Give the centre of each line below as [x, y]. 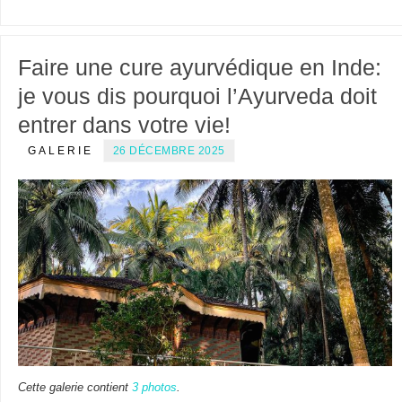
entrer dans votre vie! [124, 124]
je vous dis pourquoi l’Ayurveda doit [197, 96]
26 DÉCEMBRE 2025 [169, 150]
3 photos [154, 388]
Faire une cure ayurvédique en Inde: [199, 67]
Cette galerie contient [74, 388]
